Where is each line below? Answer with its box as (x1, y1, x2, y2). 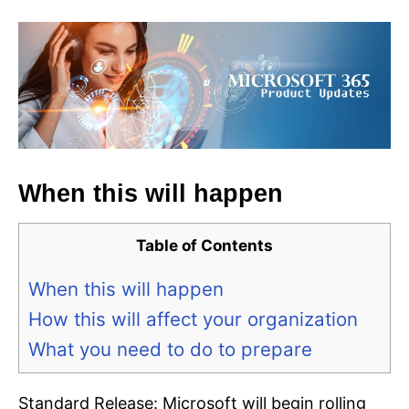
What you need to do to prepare (28, 337, 312, 361)
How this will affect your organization (28, 307, 358, 330)
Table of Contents (136, 236, 273, 256)
